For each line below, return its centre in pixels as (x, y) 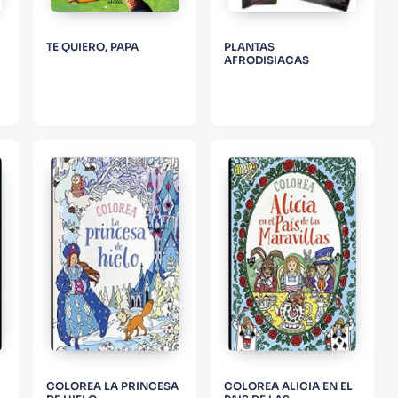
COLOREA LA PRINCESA (113, 386)
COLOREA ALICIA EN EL (288, 386)
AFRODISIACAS (266, 60)
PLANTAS (249, 46)
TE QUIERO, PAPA (93, 46)
